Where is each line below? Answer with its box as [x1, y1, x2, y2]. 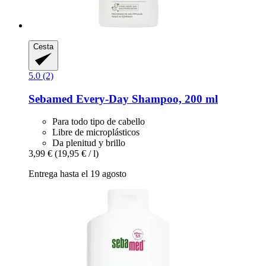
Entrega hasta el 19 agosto [28, 169, 126, 179]
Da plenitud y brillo [52, 138, 125, 148]
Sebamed [28, 92, 73, 105]
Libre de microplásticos [52, 127, 140, 138]
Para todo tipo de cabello [52, 116, 145, 127]
